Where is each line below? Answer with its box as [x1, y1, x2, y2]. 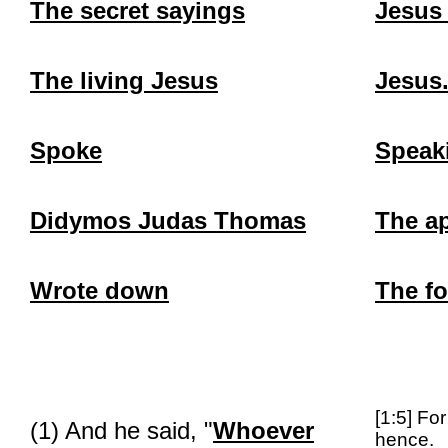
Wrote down [30, 277, 169, 304]
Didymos [30, 207, 131, 234]
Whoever [213, 417, 314, 444]
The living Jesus [30, 67, 218, 94]
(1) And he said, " [30, 417, 213, 444]
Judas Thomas [131, 207, 306, 234]
